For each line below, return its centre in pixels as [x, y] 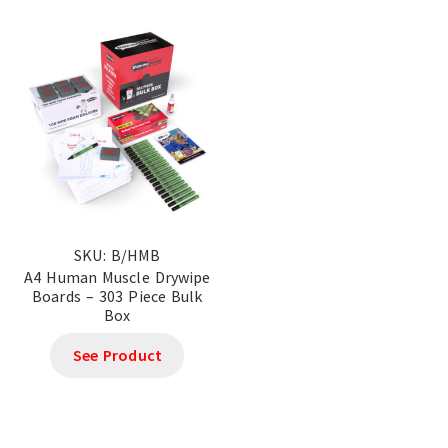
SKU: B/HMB [117, 254]
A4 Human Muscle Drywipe [117, 276]
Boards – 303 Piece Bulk [117, 295]
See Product [117, 355]
